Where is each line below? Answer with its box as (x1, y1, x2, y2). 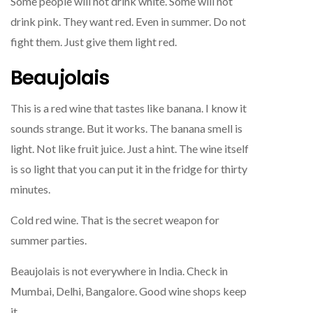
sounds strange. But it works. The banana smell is (10, 121, 242, 135)
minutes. (10, 182, 50, 196)
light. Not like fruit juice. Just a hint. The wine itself (10, 141, 249, 155)
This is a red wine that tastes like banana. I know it (10, 101, 247, 115)
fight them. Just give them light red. (10, 34, 177, 48)
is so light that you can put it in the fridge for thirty (10, 161, 247, 175)
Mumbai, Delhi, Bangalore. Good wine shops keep (10, 284, 247, 298)
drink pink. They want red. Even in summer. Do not (10, 14, 246, 28)
